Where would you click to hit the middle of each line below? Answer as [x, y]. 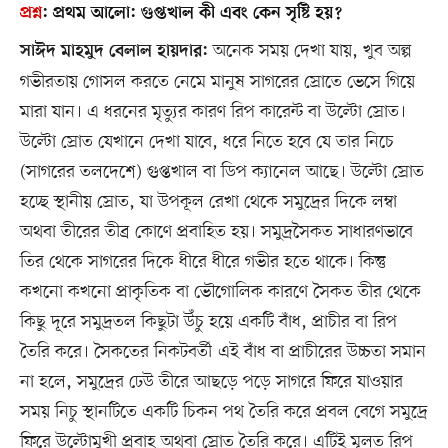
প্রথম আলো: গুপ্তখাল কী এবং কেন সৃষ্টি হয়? [197, 14]
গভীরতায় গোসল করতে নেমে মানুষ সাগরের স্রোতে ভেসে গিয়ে [217, 82]
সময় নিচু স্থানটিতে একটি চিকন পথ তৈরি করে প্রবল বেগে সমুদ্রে [223, 412]
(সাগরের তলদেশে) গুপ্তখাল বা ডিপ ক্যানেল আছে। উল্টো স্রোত [221, 172]
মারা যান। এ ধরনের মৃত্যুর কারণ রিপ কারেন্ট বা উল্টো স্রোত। [212, 112]
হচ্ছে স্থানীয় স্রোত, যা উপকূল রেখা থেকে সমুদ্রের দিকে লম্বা [208, 202]
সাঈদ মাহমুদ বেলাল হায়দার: [113, 52]
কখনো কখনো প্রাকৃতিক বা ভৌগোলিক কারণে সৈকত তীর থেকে [220, 292]
